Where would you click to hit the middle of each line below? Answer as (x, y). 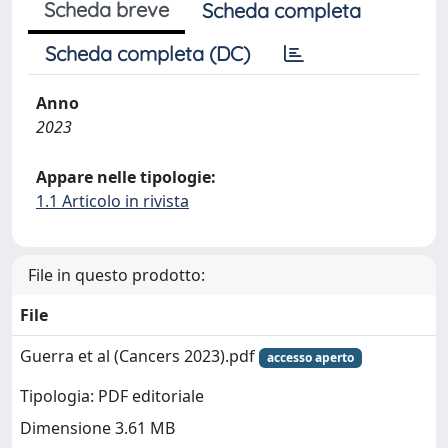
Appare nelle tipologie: (126, 176)
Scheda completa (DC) (147, 53)
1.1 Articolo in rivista (112, 200)
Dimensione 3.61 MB (97, 428)
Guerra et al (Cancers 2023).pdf (139, 355)
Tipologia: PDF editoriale (112, 396)
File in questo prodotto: (116, 274)
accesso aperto (310, 357)
